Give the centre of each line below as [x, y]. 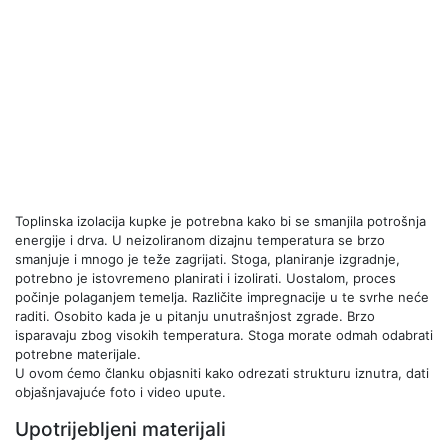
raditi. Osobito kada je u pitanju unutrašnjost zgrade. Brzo [195, 316]
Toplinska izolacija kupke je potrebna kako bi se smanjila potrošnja [220, 221]
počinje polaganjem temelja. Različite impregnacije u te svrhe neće [222, 297]
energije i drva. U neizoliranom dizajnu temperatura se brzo [200, 240]
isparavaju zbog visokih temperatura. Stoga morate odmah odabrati [224, 335]
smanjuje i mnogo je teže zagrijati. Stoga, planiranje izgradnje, [207, 259]
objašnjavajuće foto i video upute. [120, 392]
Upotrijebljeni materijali [120, 429]
